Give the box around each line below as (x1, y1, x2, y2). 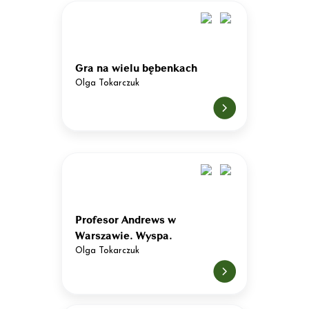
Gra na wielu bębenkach (75, 61, 197, 74)
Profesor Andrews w (75, 212, 176, 226)
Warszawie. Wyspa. (75, 228, 172, 241)
